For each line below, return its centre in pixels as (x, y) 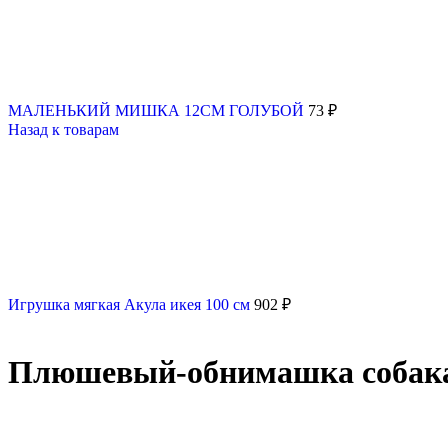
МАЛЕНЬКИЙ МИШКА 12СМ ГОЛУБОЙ (158, 110)
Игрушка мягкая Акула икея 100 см (131, 304)
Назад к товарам (63, 129)
